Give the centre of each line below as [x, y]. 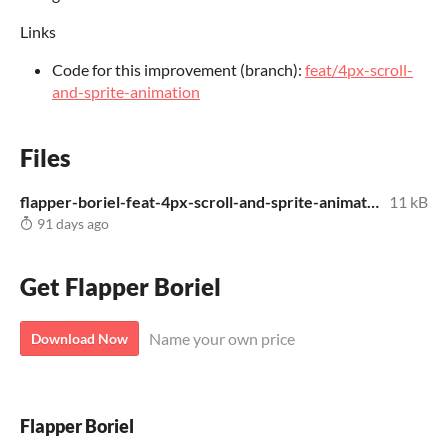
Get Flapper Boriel [120, 286]
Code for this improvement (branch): [178, 70]
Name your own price [222, 338]
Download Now [79, 338]
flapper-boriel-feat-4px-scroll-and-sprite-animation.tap [373, 202]
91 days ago [71, 224]
